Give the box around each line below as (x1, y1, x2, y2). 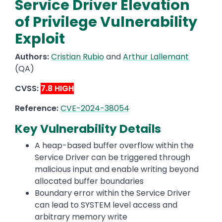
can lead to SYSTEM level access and (35, 199, 177, 211)
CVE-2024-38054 (60, 103, 129, 114)
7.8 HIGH (41, 83, 74, 95)
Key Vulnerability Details (15, 121, 161, 137)
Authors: (15, 51, 51, 63)
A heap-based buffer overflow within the (35, 140, 194, 152)
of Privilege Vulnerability (15, 12, 197, 32)
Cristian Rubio (51, 51, 104, 63)
